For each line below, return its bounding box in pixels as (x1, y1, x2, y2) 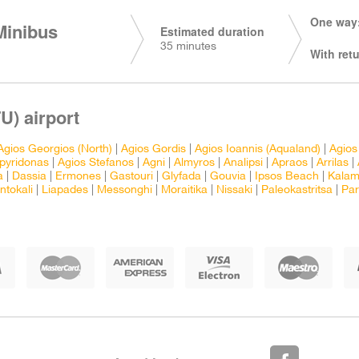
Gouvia (210, 171, 246, 182)
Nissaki (216, 185, 252, 196)
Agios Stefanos (58, 158, 134, 168)
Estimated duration (160, 23, 264, 39)
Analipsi (224, 158, 263, 168)
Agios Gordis (121, 144, 186, 155)
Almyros (174, 158, 215, 168)
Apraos (272, 158, 308, 168)
